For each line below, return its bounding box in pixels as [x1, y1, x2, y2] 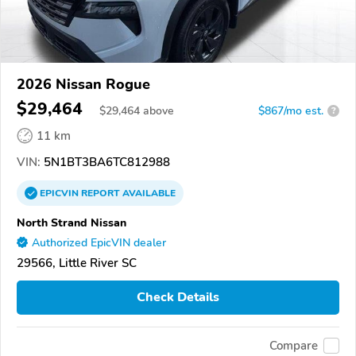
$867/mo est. [258, 103, 323, 118]
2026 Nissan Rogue [17, 74, 150, 94]
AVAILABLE [120, 186, 176, 199]
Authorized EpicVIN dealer [32, 234, 166, 250]
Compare [269, 338, 318, 354]
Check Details [137, 288, 219, 307]
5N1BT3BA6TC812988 [41, 153, 170, 170]
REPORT [81, 186, 120, 199]
